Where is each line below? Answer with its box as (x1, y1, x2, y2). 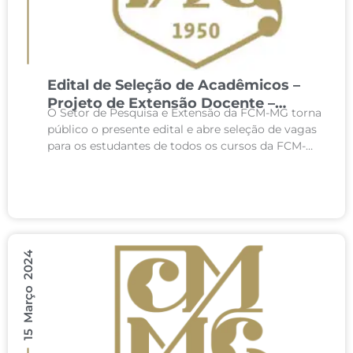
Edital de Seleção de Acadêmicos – (47, 76, 300, 94)
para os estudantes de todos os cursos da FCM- (47, 139, 306, 153)
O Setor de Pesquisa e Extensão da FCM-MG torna (47, 106, 321, 120)
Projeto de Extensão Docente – (47, 95, 275, 112)
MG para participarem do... (47, 155, 192, 169)
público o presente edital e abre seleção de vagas (47, 122, 317, 136)
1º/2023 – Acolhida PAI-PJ (47, 113, 230, 130)
